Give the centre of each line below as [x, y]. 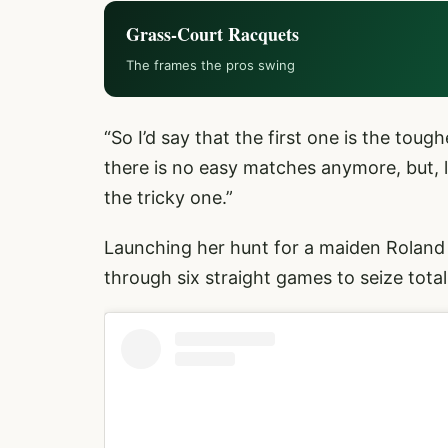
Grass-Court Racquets [212, 34]
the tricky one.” [168, 197]
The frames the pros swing [210, 65]
